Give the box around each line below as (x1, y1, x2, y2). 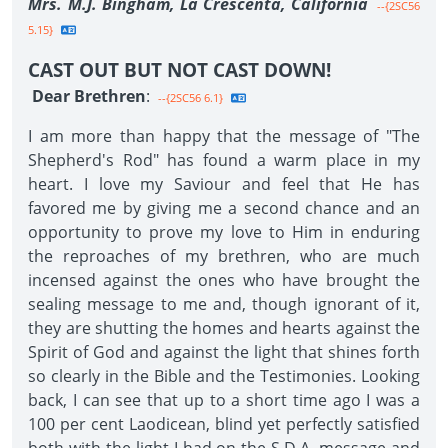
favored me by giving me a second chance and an (28, 197, 420, 219)
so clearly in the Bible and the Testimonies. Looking (28, 365, 420, 387)
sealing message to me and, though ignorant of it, (28, 293, 420, 315)
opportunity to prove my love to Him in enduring (28, 221, 420, 243)
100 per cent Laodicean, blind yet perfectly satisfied (28, 413, 420, 435)
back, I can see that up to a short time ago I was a (28, 389, 420, 411)
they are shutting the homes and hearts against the (28, 317, 420, 339)
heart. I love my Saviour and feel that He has (28, 173, 420, 195)
